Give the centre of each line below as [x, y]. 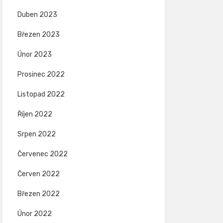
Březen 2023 [38, 35]
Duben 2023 [37, 15]
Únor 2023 [34, 55]
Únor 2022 [34, 214]
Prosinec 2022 [41, 74]
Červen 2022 [38, 174]
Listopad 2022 [41, 94]
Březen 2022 [38, 194]
